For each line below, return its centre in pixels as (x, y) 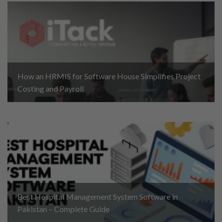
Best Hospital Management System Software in (98, 196)
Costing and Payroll (51, 88)
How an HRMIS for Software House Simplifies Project (109, 76)
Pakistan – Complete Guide (63, 209)
